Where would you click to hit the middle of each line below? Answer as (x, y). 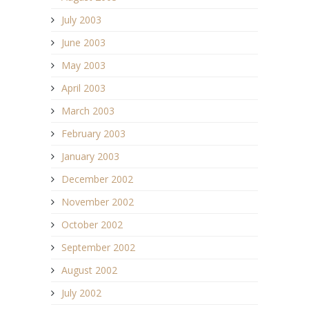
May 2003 (83, 66)
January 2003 (90, 157)
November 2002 (98, 202)
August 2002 (89, 270)
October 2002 (92, 225)
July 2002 (81, 293)
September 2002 (98, 248)
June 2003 (83, 43)
